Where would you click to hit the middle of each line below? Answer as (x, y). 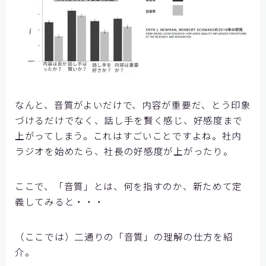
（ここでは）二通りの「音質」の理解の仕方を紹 (124, 236)
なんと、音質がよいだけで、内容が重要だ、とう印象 (133, 104)
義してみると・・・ (60, 201)
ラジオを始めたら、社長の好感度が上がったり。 (124, 151)
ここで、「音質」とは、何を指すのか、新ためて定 (129, 186)
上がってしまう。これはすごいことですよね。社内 (129, 135)
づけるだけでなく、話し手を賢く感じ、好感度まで (129, 120)
